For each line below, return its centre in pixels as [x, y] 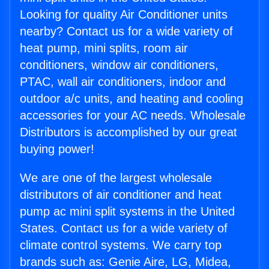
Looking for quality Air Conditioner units [124, 15]
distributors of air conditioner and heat [121, 195]
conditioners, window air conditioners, [119, 65]
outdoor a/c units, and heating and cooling [131, 99]
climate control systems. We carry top [121, 245]
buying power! [57, 149]
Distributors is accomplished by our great [128, 132]
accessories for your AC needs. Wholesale [133, 116]
